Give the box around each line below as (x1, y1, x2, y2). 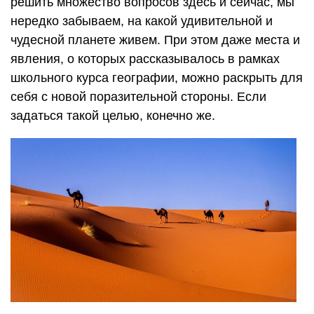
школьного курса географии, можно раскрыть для (11, 70, 303, 85)
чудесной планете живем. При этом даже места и (11, 32, 300, 47)
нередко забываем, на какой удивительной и (11, 13, 273, 28)
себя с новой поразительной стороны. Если (11, 89, 266, 104)
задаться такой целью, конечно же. (11, 108, 215, 123)
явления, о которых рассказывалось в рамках (11, 51, 280, 66)
